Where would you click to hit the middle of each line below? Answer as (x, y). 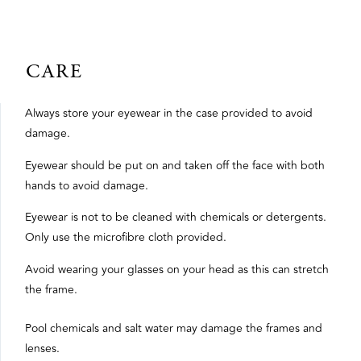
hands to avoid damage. (87, 185)
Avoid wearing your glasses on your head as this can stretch (177, 269)
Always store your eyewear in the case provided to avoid (169, 114)
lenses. (42, 349)
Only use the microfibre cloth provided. (126, 238)
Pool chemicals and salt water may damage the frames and (174, 329)
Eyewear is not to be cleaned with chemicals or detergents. (176, 218)
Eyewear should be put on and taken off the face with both (175, 165)
